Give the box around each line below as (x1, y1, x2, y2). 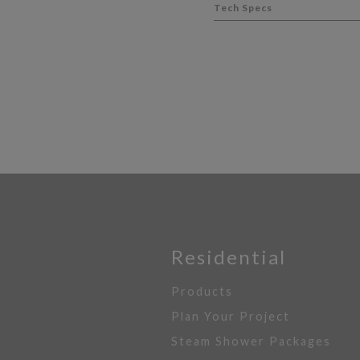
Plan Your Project (171, 309, 290, 323)
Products (171, 284, 233, 298)
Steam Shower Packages (171, 334, 331, 348)
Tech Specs (213, 2, 272, 14)
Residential (171, 245, 286, 268)
